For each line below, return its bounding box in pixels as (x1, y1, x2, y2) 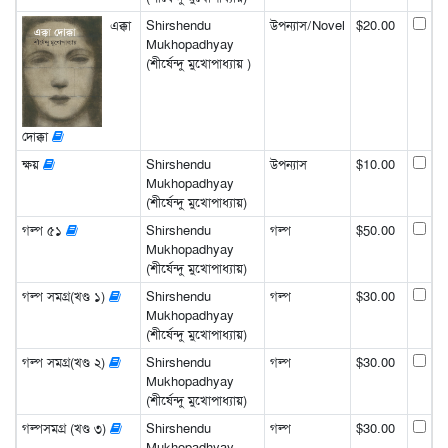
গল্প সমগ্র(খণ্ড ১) (21, 287, 109, 305)
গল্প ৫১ (21, 221, 66, 239)
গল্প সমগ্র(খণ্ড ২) (21, 353, 109, 371)
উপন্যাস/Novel (269, 16, 345, 34)
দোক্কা (21, 128, 52, 146)
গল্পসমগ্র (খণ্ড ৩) (21, 419, 110, 437)
